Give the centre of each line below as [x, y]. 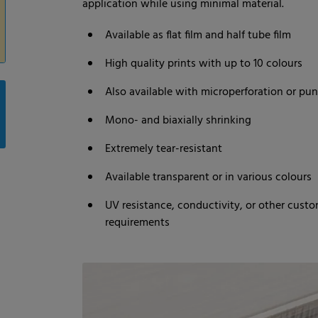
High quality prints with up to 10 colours [204, 64]
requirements [137, 223]
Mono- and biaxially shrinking [178, 121]
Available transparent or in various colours [208, 177]
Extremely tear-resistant [164, 149]
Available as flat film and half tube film [198, 35]
